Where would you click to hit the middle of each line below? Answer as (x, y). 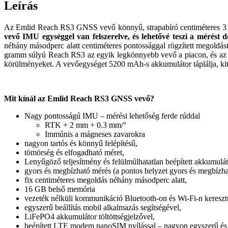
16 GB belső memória (60, 189)
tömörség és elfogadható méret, (74, 152)
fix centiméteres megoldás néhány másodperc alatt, (106, 180)
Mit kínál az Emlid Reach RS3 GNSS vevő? (79, 98)
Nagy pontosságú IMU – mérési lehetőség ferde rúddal (112, 116)
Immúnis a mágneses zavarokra (95, 134)
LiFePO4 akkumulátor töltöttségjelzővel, (90, 216)
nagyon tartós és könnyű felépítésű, (81, 143)
